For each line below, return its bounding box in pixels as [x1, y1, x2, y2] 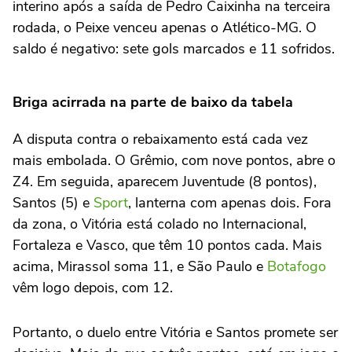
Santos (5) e [13, 193, 93, 212]
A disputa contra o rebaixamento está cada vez [13, 130, 308, 148]
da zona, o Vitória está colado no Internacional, [13, 214, 306, 233]
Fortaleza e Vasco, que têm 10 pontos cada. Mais [13, 236, 322, 255]
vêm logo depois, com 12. [13, 278, 173, 297]
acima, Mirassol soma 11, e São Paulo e [13, 257, 267, 276]
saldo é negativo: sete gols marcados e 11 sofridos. [13, 38, 335, 58]
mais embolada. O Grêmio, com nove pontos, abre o [13, 151, 335, 170]
